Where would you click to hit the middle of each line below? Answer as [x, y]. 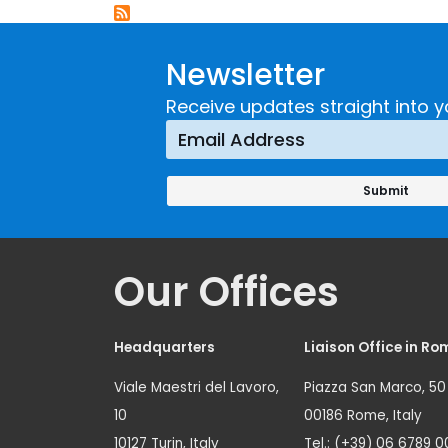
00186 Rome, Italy [363, 415]
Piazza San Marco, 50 [375, 387]
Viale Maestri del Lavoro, [196, 387]
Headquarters [164, 347]
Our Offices [226, 292]
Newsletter [245, 75]
